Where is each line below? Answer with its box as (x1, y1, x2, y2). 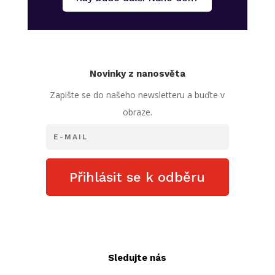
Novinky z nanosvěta (89, 68, 185, 80)
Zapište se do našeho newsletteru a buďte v (50, 89, 225, 101)
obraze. (122, 106, 152, 118)
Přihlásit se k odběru (69, 169, 206, 185)
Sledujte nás (108, 252, 167, 263)
